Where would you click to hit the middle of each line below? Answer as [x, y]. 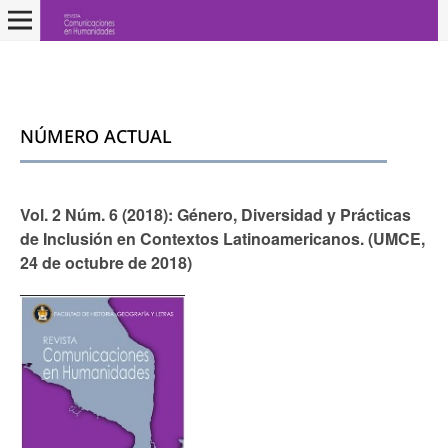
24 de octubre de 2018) [105, 262]
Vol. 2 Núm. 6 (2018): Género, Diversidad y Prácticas [215, 214]
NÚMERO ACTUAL [95, 135]
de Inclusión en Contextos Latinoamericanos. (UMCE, [222, 238]
